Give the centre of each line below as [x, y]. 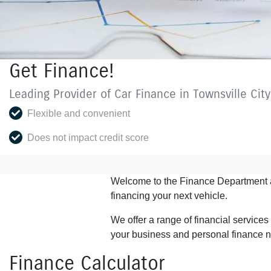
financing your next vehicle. [169, 196]
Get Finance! [62, 71]
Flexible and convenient [79, 113]
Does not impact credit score [88, 138]
